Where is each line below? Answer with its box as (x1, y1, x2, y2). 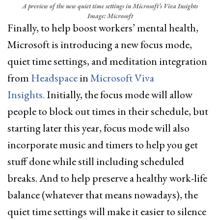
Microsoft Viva (90, 71, 154, 85)
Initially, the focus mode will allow (45, 87, 192, 102)
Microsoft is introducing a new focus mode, (7, 37, 192, 52)
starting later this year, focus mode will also (7, 121, 190, 136)
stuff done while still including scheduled (7, 154, 184, 169)
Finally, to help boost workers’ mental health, (7, 21, 198, 35)
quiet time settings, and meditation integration (7, 54, 207, 69)
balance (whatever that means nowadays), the (7, 188, 198, 202)
